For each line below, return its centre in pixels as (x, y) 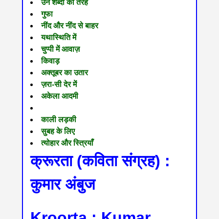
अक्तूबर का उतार (64, 73)
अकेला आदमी (59, 96)
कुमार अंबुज (63, 185)
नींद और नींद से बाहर (69, 26)
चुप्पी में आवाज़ (60, 49)
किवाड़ (50, 61)
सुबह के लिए (58, 131)
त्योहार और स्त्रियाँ (67, 143)
